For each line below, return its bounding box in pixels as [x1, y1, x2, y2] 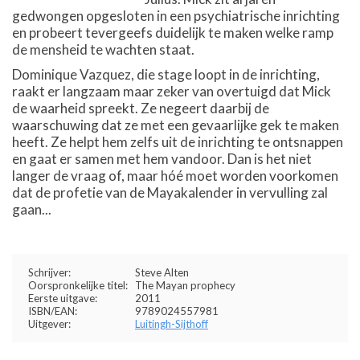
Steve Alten [135, 266, 189, 279]
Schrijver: [28, 266, 71, 279]
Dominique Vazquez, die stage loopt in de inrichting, [12, 66, 320, 83]
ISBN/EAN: [28, 305, 77, 317]
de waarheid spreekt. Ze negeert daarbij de [12, 100, 269, 117]
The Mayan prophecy [135, 279, 235, 292]
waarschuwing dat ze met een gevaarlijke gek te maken [12, 117, 339, 133]
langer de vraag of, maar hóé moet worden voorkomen [12, 167, 338, 184]
